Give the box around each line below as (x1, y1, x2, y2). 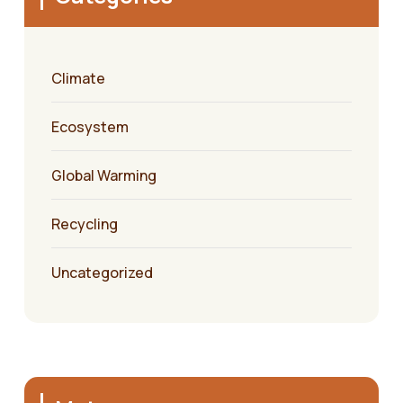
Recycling (51, 214, 118, 235)
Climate (51, 68, 105, 89)
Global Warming (51, 166, 157, 186)
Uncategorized (51, 263, 153, 283)
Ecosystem (51, 117, 129, 138)
